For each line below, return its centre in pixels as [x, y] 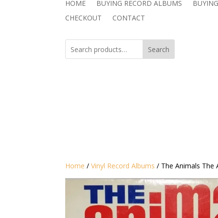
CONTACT [129, 18]
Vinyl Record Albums [123, 166]
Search [159, 50]
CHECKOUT [84, 18]
